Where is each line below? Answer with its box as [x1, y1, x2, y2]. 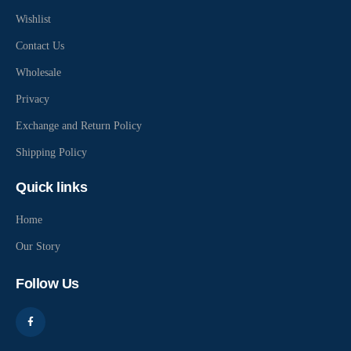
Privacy [16, 93, 49, 106]
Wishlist [16, 13, 51, 26]
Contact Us [16, 40, 64, 52]
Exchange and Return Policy [16, 120, 142, 132]
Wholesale [16, 67, 61, 79]
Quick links [16, 179, 88, 196]
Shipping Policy [16, 147, 87, 159]
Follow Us [16, 276, 79, 292]
